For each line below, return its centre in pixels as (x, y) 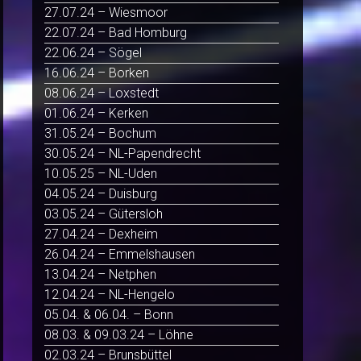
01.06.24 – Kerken (96, 114)
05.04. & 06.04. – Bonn (109, 315)
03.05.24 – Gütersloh (104, 214)
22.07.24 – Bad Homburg (116, 33)
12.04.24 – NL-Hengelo (110, 295)
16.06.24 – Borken (97, 73)
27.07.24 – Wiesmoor (106, 13)
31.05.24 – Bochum (100, 134)
